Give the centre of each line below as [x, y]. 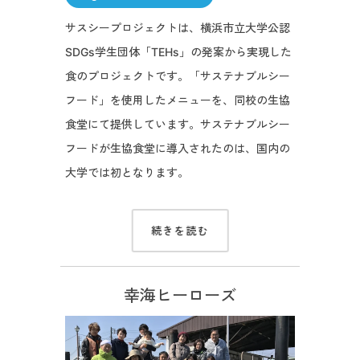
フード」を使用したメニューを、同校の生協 [177, 100]
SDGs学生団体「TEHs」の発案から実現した [178, 51]
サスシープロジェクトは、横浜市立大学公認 [177, 27]
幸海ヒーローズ [180, 295]
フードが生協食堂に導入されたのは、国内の [177, 148]
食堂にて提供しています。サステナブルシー [177, 124]
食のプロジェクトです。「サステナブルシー [177, 76]
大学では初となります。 [127, 172]
